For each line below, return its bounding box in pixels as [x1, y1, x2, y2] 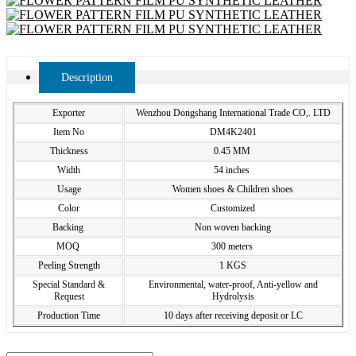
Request [53, 291, 84, 302]
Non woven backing [195, 222, 271, 233]
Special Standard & [33, 279, 105, 290]
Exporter [52, 107, 85, 118]
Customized [211, 203, 255, 214]
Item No [53, 126, 84, 137]
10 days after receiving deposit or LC [163, 310, 303, 321]
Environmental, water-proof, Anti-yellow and [148, 279, 318, 290]
